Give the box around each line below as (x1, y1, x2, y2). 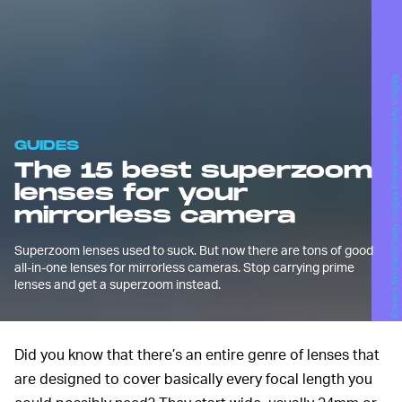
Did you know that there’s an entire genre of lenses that (14, 345, 380, 364)
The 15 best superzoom (14, 158, 372, 185)
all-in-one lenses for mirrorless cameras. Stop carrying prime (14, 259, 354, 275)
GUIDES (14, 137, 79, 155)
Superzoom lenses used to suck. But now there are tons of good (14, 242, 373, 258)
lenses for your (14, 180, 248, 207)
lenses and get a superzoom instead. (14, 276, 221, 293)
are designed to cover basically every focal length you (14, 369, 372, 389)
